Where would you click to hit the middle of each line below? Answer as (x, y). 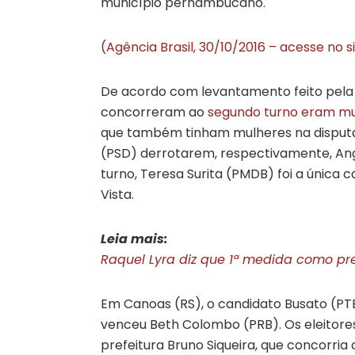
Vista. (117, 194)
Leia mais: (134, 239)
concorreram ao (154, 112)
